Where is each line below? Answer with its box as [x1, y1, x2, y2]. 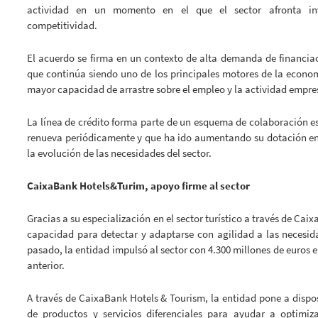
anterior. [27, 258, 65, 273]
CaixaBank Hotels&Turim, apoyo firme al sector [27, 179, 250, 193]
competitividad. [27, 18, 97, 33]
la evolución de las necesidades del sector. [27, 146, 212, 160]
